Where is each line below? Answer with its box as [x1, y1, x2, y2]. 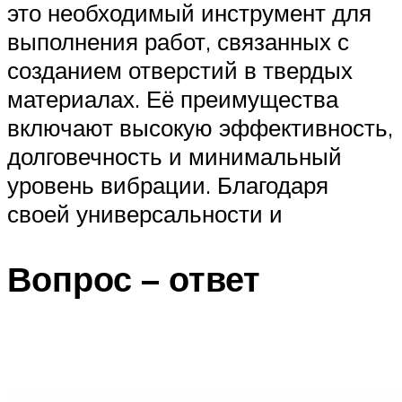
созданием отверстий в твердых [7, 56, 353, 85]
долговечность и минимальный [7, 142, 342, 171]
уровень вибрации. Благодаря [7, 170, 328, 200]
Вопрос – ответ [7, 257, 260, 301]
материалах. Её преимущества [7, 84, 338, 114]
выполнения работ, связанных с [7, 27, 349, 57]
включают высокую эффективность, [7, 113, 393, 143]
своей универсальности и [7, 199, 283, 229]
